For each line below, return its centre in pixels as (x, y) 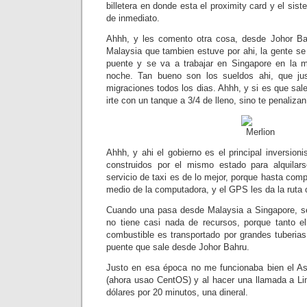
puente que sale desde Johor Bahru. (178, 247)
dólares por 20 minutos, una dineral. (177, 292)
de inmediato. (133, 18)
